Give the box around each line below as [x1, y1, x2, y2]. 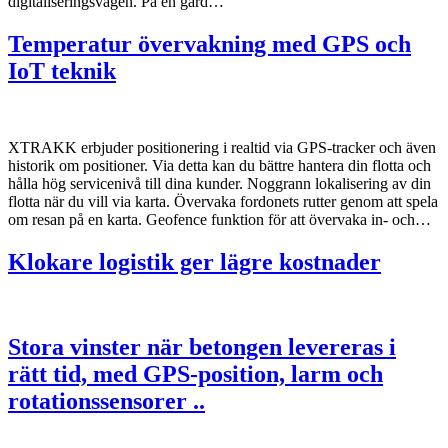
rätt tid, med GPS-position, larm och [8, 360, 383, 387]
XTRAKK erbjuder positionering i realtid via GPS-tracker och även [8, 138, 436, 156]
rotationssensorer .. [8, 387, 205, 414]
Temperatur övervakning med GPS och [8, 30, 411, 57]
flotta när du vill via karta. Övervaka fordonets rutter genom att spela [8, 192, 438, 210]
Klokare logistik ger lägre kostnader [8, 248, 381, 275]
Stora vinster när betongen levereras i [8, 333, 396, 360]
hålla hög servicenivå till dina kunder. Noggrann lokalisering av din [8, 174, 431, 192]
